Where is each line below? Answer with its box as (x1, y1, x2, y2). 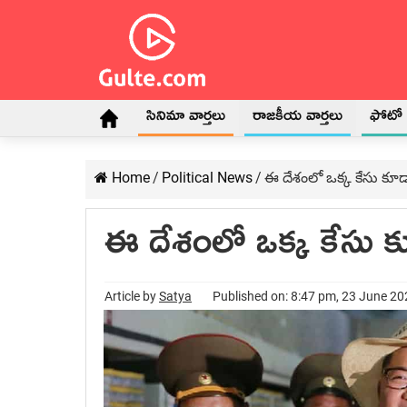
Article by (104, 289, 159, 303)
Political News (162, 169, 253, 186)
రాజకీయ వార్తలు (253, 105, 342, 133)
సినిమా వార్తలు (146, 105, 225, 133)
